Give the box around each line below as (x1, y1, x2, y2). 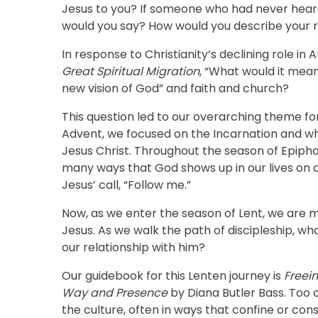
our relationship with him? (62, 239, 205, 256)
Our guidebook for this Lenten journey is (62, 268, 284, 284)
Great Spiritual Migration (62, 63, 199, 79)
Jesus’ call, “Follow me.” (62, 177, 191, 193)
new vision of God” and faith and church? (62, 80, 289, 97)
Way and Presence (62, 285, 168, 301)
